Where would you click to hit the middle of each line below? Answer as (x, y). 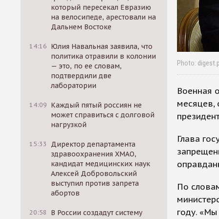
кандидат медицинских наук (101, 164)
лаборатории (74, 86)
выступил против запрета (95, 183)
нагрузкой (69, 125)
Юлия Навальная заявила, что (102, 46)
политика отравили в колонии (104, 56)
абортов (66, 193)
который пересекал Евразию (101, 7)
